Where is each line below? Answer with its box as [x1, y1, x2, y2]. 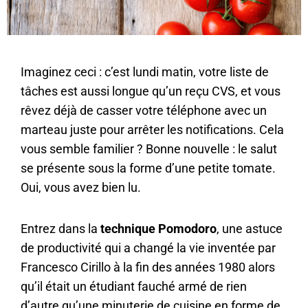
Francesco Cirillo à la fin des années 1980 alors [21, 259, 275, 274]
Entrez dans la [21, 221, 100, 236]
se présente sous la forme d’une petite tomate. [21, 161, 276, 176]
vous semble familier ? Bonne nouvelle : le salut [21, 142, 277, 157]
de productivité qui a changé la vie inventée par [21, 240, 276, 255]
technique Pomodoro [100, 221, 217, 236]
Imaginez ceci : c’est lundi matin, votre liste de [21, 65, 269, 80]
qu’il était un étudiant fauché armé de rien [21, 278, 247, 294]
